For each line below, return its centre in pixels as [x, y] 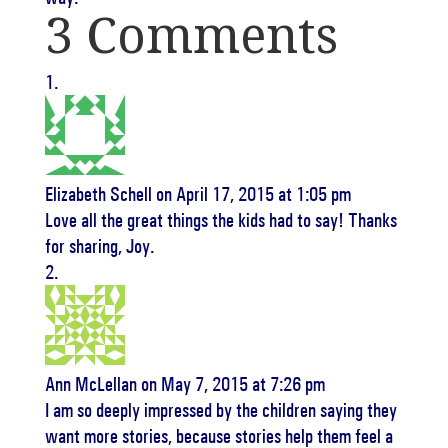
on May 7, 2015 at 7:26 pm [232, 384]
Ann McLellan [90, 384]
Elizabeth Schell [98, 194]
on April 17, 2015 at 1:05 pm [253, 194]
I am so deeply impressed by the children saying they [220, 410]
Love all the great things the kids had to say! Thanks [220, 220]
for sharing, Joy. [99, 246]
